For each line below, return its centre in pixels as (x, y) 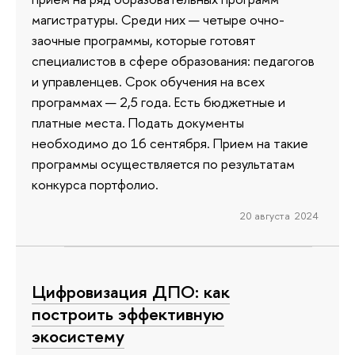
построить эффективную (128, 313)
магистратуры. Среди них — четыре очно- (158, 20)
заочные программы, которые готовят (144, 40)
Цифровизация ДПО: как (131, 291)
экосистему (78, 336)
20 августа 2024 (279, 216)
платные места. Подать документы (138, 123)
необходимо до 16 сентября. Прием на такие (170, 143)
